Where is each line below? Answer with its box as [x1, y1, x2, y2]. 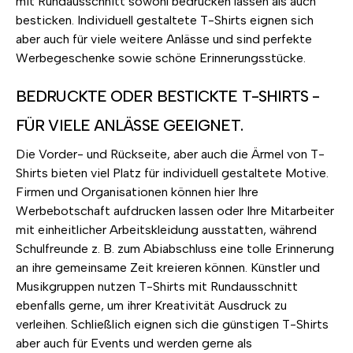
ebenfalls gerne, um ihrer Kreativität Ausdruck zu [16, 298, 287, 314]
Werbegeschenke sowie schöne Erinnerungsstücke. [16, 50, 306, 66]
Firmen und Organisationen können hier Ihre [16, 184, 258, 200]
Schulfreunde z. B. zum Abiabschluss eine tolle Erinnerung [16, 241, 334, 257]
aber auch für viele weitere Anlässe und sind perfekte [16, 32, 312, 47]
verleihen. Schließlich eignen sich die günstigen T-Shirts [16, 317, 329, 333]
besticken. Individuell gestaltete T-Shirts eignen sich [16, 13, 314, 28]
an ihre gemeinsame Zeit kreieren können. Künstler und [16, 260, 320, 276]
